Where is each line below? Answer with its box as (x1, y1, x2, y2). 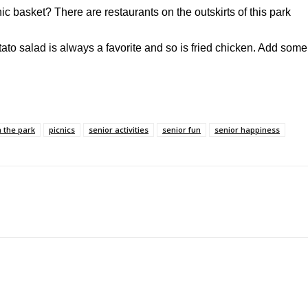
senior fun (162, 124, 201, 135)
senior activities (89, 124, 148, 135)
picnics (49, 124, 75, 135)
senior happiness (214, 124, 280, 135)
